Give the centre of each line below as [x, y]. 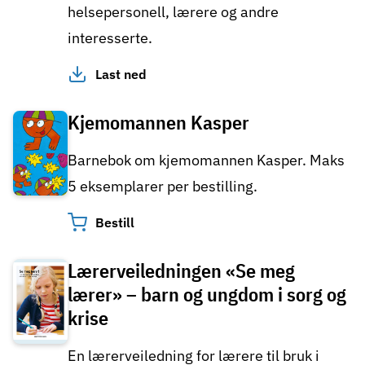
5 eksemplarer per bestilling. [164, 187]
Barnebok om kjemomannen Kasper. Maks [206, 161]
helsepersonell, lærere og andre [173, 12]
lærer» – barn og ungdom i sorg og [207, 294]
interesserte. [110, 38]
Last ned [121, 75]
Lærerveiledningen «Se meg [181, 270]
